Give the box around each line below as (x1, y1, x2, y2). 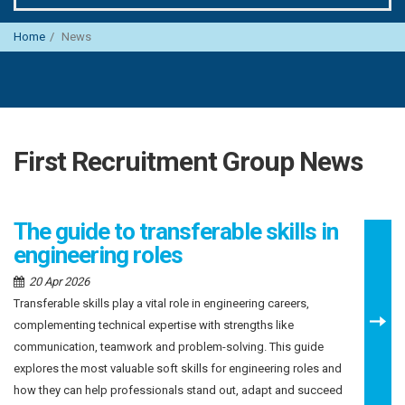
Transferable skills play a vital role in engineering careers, (14, 297, 309, 310)
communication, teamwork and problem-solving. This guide (14, 340, 324, 353)
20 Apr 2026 (29, 275, 89, 288)
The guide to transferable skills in (14, 218, 338, 245)
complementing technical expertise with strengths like (14, 318, 294, 332)
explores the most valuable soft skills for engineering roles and (14, 362, 342, 375)
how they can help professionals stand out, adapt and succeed (14, 383, 343, 397)
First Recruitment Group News (14, 146, 363, 177)
